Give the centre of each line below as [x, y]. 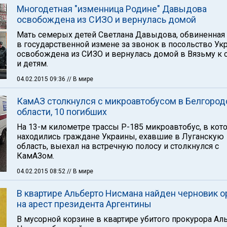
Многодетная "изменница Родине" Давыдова [112, 9]
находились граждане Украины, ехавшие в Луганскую [120, 137]
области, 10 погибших [62, 112]
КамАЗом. [35, 156]
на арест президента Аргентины [84, 204]
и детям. [32, 64]
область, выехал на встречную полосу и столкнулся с [118, 146]
